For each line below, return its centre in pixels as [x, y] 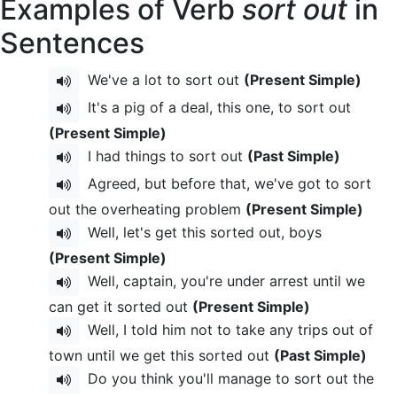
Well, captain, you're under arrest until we [222, 280]
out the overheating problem [147, 209]
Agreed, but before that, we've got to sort [225, 183]
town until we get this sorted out [161, 355]
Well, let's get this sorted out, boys [200, 232]
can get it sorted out [121, 307]
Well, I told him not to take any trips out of [226, 329]
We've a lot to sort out [161, 79]
